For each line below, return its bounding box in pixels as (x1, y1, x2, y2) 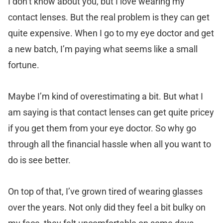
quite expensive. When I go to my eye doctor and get (8, 28, 214, 38)
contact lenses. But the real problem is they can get (8, 12, 210, 22)
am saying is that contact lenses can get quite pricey (8, 107, 214, 117)
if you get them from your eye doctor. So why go (8, 123, 196, 133)
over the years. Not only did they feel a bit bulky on (8, 202, 206, 213)
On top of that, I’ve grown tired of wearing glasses (8, 186, 203, 197)
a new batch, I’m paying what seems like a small (8, 44, 198, 54)
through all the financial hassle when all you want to (8, 139, 211, 149)
